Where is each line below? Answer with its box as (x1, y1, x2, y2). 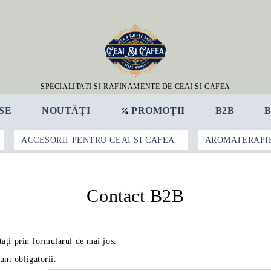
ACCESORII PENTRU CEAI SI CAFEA (21, 135, 175, 145)
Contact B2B (87, 186, 184, 206)
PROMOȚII (131, 105, 185, 116)
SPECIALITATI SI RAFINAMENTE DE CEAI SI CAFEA (41, 82, 230, 91)
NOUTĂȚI (42, 105, 91, 116)
